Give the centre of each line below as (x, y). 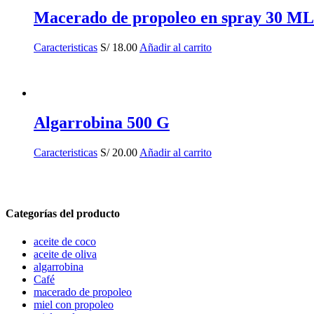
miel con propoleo (74, 304)
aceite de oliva (65, 254)
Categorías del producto (63, 214)
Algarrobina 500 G (102, 123)
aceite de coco (65, 241)
